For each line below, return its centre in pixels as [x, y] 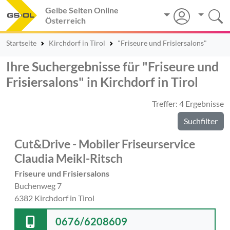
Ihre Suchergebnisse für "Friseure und [112, 66]
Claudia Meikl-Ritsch [69, 158]
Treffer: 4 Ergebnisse [188, 103]
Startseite [21, 43]
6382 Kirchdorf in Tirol [54, 198]
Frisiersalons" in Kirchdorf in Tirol [102, 82]
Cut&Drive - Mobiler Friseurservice [105, 144]
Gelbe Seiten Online [82, 10]
